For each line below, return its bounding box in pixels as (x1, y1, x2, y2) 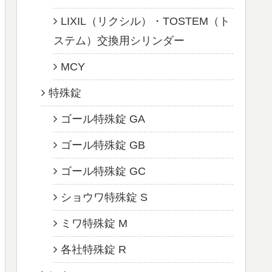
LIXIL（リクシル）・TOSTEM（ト (61, 15, 230, 27)
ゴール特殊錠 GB (61, 138, 145, 151)
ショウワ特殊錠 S (61, 191, 148, 203)
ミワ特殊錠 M (61, 217, 127, 229)
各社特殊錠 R (61, 243, 126, 256)
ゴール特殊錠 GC (61, 165, 146, 177)
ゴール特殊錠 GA (61, 112, 145, 125)
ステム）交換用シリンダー (53, 34, 185, 47)
